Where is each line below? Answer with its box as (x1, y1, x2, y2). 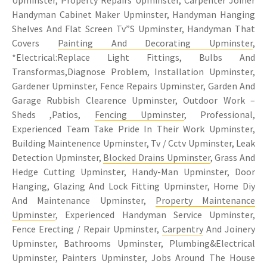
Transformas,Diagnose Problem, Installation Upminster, (12, 65, 255, 77)
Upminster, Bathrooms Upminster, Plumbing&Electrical (12, 237, 255, 249)
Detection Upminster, (12, 151, 104, 163)
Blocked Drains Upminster (103, 151, 210, 163)
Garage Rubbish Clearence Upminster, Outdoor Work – (12, 94, 255, 106)
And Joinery (203, 222, 255, 235)
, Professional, (184, 108, 255, 120)
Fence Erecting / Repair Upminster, (12, 222, 162, 235)
